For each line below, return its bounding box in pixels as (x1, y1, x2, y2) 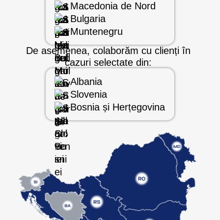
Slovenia (70, 88, 108, 100)
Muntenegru (70, 26, 123, 37)
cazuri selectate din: (64, 56, 152, 68)
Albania (70, 76, 103, 87)
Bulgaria (70, 13, 106, 24)
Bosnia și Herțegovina (70, 101, 165, 112)
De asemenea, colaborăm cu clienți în (26, 45, 191, 56)
